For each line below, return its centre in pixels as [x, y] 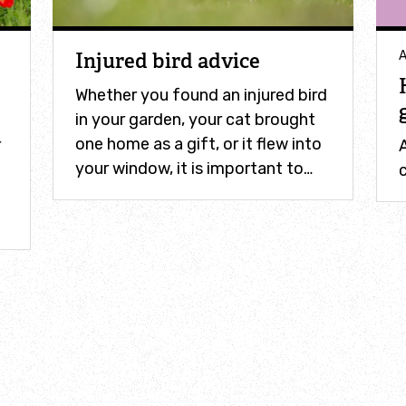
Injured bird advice [168, 61]
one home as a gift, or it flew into [199, 144]
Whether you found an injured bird [202, 95]
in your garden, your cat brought [196, 119]
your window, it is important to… [194, 168]
